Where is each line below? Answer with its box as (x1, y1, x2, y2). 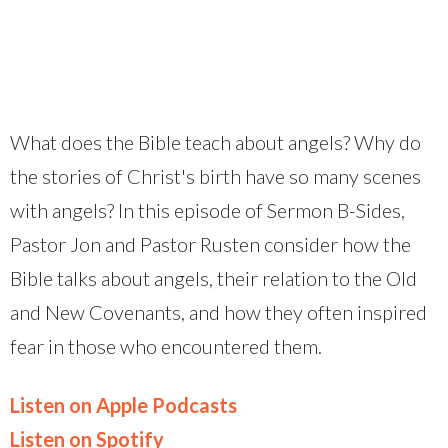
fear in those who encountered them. (10, 333, 322, 358)
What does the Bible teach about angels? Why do (10, 129, 421, 154)
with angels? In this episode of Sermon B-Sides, (10, 197, 405, 222)
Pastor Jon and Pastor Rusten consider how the (10, 231, 411, 256)
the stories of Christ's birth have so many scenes (10, 163, 421, 188)
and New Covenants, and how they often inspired (10, 299, 427, 324)
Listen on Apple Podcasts (10, 392, 237, 417)
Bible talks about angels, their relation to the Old (10, 265, 417, 290)
